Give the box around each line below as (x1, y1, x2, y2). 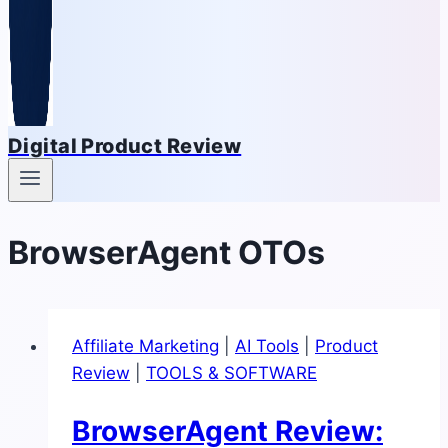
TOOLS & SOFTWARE (146, 362, 317, 383)
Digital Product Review (8, 134, 242, 158)
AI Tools (235, 335, 299, 356)
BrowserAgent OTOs (8, 232, 325, 272)
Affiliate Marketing (72, 335, 219, 356)
